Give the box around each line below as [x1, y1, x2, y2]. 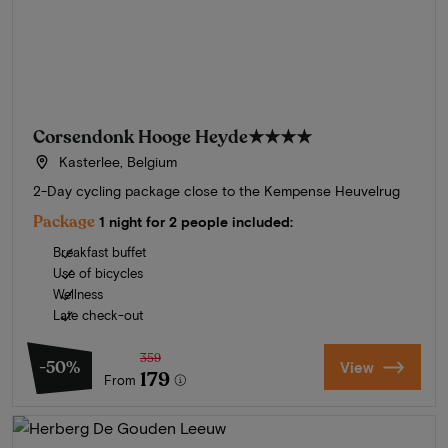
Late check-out [53, 307, 143, 324]
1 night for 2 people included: [99, 213, 293, 231]
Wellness [53, 286, 103, 303]
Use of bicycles [53, 265, 143, 282]
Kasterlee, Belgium [54, 153, 177, 171]
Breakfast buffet [53, 244, 146, 261]
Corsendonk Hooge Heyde [33, 125, 248, 150]
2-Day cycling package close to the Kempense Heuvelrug [33, 182, 400, 200]
